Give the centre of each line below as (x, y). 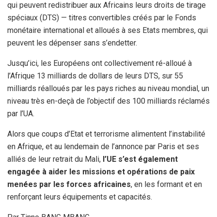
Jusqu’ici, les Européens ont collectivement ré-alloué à (100, 63)
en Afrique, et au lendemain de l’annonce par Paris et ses (103, 146)
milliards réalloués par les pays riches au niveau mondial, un (108, 88)
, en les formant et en (166, 184)
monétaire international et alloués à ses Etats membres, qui (108, 30)
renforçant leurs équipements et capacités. (80, 197)
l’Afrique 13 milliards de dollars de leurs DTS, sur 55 (95, 76)
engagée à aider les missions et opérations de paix (101, 171)
